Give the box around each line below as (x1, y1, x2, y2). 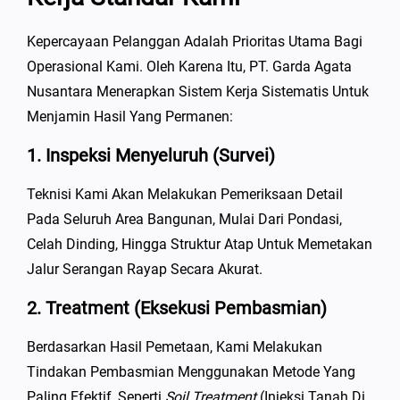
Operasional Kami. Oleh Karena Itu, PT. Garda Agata (27, 58, 352, 76)
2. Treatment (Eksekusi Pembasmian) (27, 297, 327, 320)
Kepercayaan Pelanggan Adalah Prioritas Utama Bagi (27, 33, 362, 51)
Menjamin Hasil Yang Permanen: (27, 108, 233, 126)
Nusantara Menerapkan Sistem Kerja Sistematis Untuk (27, 83, 369, 101)
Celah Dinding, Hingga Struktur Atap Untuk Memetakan (27, 236, 372, 254)
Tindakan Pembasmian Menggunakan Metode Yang (27, 363, 355, 381)
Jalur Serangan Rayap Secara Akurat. (27, 261, 262, 279)
